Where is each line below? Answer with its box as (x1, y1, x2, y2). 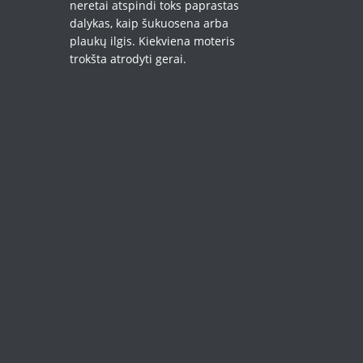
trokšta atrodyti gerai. (69, 50, 186, 66)
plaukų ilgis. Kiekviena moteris (69, 32, 235, 49)
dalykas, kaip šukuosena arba (69, 15, 228, 31)
